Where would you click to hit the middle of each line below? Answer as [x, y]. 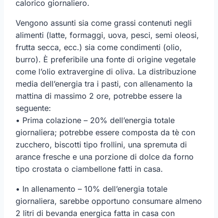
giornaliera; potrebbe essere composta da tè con [105, 132]
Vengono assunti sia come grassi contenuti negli [104, 23]
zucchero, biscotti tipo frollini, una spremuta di [101, 144]
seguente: [33, 108]
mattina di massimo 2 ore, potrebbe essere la [99, 96]
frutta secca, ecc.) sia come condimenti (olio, [99, 47]
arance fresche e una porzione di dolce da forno [105, 156]
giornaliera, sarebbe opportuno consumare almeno [109, 201]
